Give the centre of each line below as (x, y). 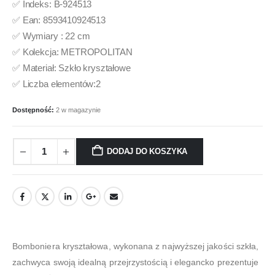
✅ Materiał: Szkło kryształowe (72, 68)
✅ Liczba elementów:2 (57, 84)
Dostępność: (34, 110)
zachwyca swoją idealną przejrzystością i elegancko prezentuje (136, 262)
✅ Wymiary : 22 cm (51, 36)
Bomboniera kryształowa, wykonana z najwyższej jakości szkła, (136, 246)
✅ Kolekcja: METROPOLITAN (72, 52)
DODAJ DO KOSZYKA (147, 152)
